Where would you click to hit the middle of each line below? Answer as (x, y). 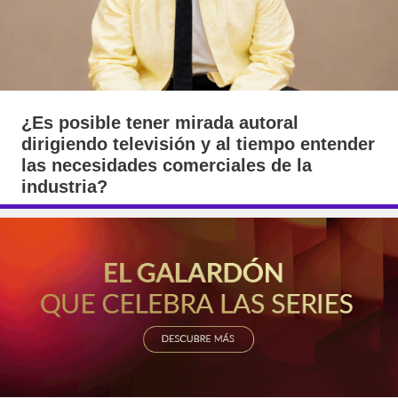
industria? (64, 187)
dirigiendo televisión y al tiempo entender (198, 144)
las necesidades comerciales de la (167, 165)
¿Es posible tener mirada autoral (160, 123)
